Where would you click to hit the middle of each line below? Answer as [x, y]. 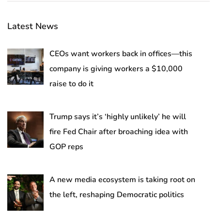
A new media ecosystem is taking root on [122, 180]
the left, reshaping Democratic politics [117, 195]
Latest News [33, 26]
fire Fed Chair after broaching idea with [119, 132]
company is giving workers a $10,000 [116, 69]
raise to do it [71, 84]
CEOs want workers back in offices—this [121, 54]
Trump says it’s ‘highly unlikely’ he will [118, 117]
